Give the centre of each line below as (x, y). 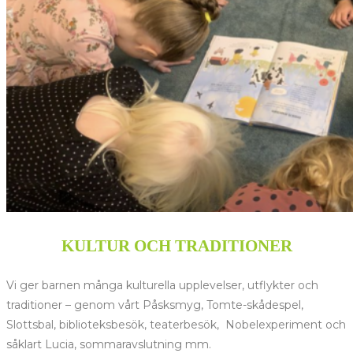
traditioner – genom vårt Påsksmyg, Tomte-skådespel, (155, 305)
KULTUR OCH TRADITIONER (176, 246)
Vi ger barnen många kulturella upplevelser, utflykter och (162, 286)
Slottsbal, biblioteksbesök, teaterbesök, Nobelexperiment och (176, 325)
